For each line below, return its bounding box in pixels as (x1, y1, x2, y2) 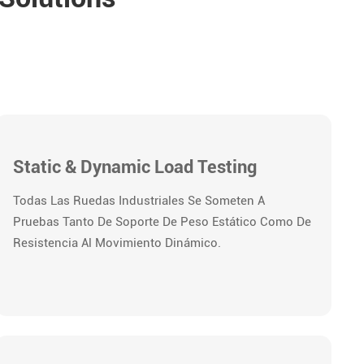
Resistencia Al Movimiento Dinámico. (13, 235, 222, 250)
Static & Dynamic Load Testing (13, 155, 258, 177)
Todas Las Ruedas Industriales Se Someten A (13, 193, 266, 208)
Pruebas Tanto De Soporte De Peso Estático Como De (13, 214, 312, 229)
